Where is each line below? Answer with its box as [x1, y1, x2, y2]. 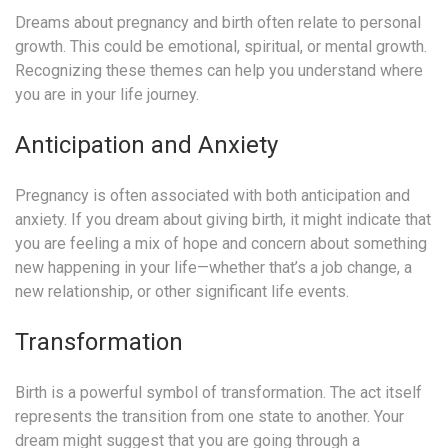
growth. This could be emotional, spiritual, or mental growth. [15, 36, 427, 56]
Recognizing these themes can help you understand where [15, 60, 423, 80]
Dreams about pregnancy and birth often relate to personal [15, 12, 421, 32]
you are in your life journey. [15, 84, 199, 104]
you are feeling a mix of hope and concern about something [15, 233, 427, 253]
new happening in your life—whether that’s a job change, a [15, 257, 412, 277]
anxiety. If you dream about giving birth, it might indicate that [15, 209, 431, 229]
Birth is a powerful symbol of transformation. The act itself [15, 382, 422, 402]
